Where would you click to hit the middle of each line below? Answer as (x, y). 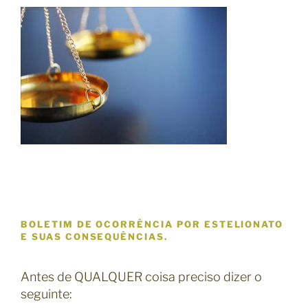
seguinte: (46, 294)
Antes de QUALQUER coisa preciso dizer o (141, 277)
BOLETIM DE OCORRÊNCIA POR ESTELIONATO (152, 224)
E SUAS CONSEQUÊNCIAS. (94, 237)
